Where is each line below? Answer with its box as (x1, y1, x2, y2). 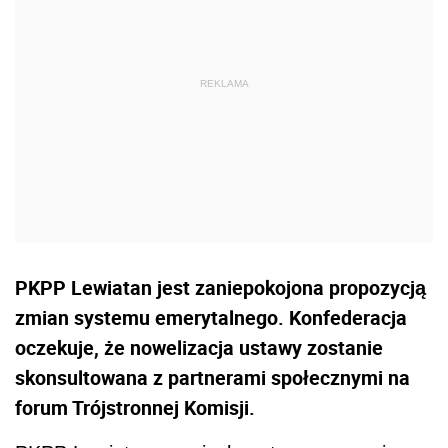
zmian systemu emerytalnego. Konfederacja (15, 304, 407, 331)
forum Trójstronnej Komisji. (15, 394, 255, 421)
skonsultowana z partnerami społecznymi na (15, 364, 410, 391)
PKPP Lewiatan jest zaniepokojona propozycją (15, 274, 426, 301)
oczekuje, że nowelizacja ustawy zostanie (15, 334, 383, 361)
